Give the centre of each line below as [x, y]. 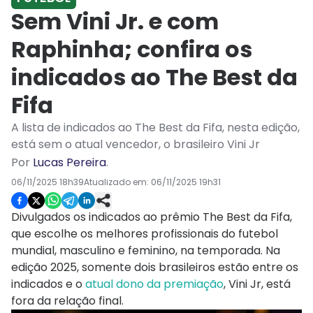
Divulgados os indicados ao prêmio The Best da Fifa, [152, 217]
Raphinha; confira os [132, 50]
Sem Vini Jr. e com [115, 22]
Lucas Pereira [70, 163]
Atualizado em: [117, 182]
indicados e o [48, 284]
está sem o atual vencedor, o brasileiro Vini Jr [136, 145]
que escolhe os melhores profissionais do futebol [145, 234]
